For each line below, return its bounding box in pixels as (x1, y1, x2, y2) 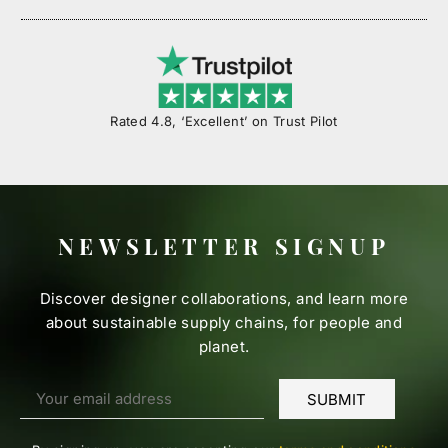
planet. (198, 337, 250, 357)
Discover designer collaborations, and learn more (39, 289, 409, 309)
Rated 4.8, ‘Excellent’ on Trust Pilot (110, 113, 338, 130)
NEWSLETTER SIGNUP (57, 231, 391, 262)
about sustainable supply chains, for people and (45, 313, 403, 333)
